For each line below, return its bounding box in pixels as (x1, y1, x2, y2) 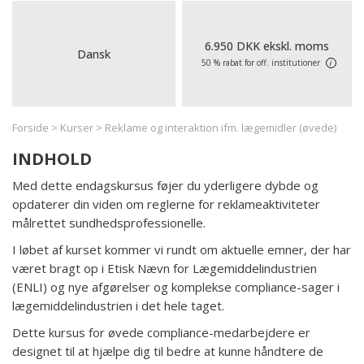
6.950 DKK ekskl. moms (205, 38, 329, 54)
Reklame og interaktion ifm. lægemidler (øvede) (105, 120, 336, 135)
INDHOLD (12, 148, 92, 170)
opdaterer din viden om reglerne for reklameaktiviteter (12, 196, 320, 212)
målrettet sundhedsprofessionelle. (12, 214, 206, 231)
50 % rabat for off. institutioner (201, 57, 323, 68)
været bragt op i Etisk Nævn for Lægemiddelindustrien (12, 260, 317, 276)
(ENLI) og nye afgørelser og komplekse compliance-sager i (12, 279, 340, 295)
